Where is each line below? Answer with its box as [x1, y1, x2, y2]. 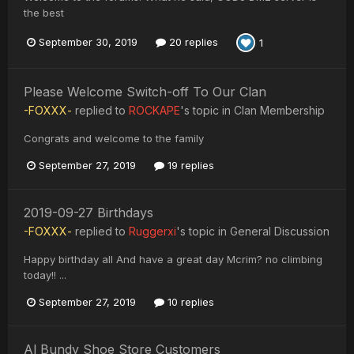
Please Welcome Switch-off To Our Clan [24, 83, 266, 100]
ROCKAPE [129, 103, 180, 117]
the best [24, 6, 64, 20]
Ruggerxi [129, 224, 176, 238]
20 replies [166, 36, 218, 49]
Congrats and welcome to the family [24, 131, 204, 145]
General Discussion [230, 224, 330, 238]
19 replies [164, 158, 214, 171]
